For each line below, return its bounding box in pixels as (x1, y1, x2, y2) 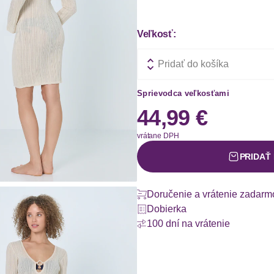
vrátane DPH (137, 131, 179, 140)
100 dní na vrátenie (147, 218, 230, 229)
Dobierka (147, 204, 187, 214)
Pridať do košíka (158, 59, 229, 69)
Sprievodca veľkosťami (137, 89, 229, 98)
